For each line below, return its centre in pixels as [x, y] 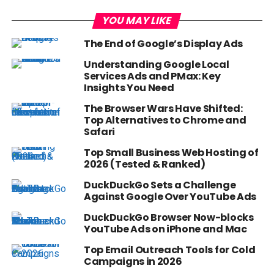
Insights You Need [129, 88]
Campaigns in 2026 [133, 262]
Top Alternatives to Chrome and [165, 120]
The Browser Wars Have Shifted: [163, 109]
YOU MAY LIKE [137, 21]
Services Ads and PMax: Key [152, 76]
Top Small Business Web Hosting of [171, 153]
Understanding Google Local [156, 65]
